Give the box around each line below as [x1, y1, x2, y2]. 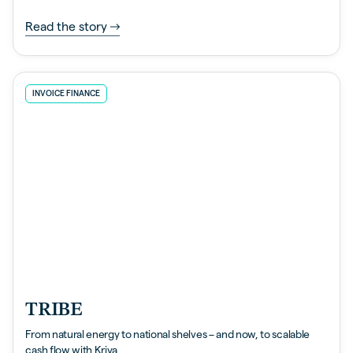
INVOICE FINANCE [32, 89, 101, 98]
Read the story [25, 20, 108, 34]
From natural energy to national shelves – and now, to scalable [25, 329, 310, 341]
